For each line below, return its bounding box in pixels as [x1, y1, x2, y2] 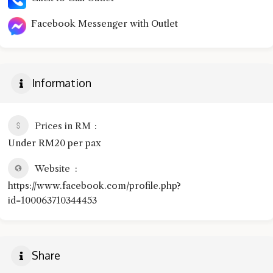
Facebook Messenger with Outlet [26, 18, 178, 30]
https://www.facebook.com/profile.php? [8, 179, 181, 191]
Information [32, 76, 91, 90]
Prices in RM [35, 119, 91, 132]
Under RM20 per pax [8, 136, 101, 149]
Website [35, 162, 70, 174]
